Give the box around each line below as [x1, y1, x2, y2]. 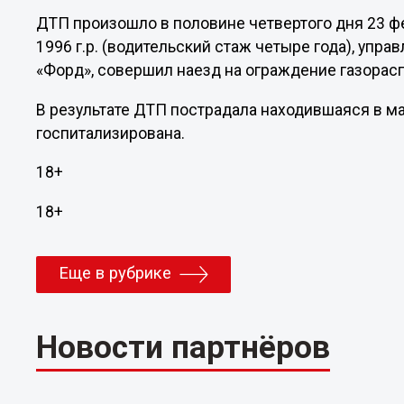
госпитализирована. [36, 124, 186, 142]
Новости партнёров [36, 328, 331, 367]
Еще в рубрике [59, 263, 172, 284]
